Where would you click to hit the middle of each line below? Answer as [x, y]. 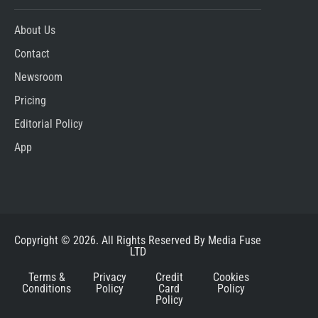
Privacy [110, 278]
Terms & [46, 278]
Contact [32, 54]
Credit [169, 278]
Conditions [47, 289]
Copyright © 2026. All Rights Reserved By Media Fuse [138, 241]
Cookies [231, 278]
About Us [35, 31]
